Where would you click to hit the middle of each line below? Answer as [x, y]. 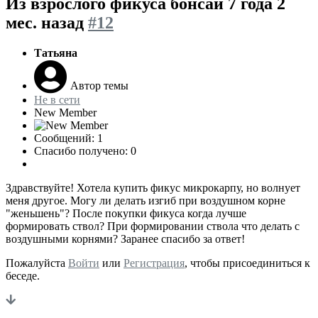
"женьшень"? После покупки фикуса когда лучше [126, 213]
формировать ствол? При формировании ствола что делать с [153, 226]
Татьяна [56, 53]
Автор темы [99, 85]
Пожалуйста [37, 263]
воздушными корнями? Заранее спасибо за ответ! [125, 238]
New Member [65, 112]
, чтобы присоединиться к [247, 263]
